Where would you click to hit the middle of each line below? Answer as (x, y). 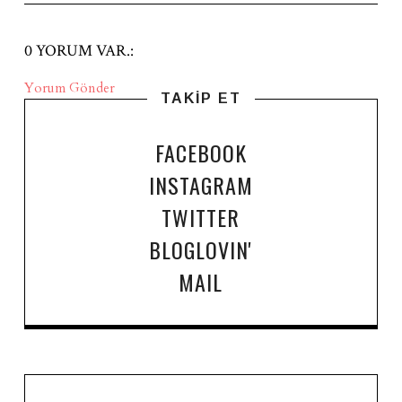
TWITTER (201, 217)
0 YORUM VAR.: (79, 50)
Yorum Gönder (69, 87)
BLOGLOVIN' (201, 249)
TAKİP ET (201, 98)
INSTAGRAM (201, 184)
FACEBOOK (201, 152)
